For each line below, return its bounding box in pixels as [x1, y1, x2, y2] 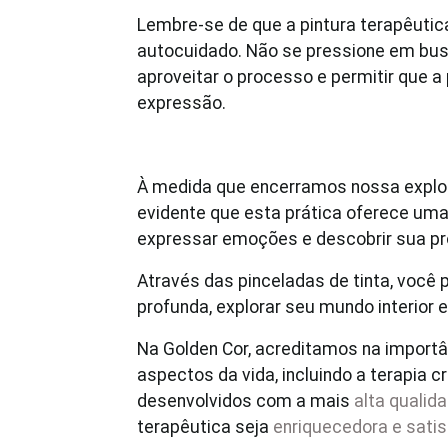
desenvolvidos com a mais [137, 391, 354, 411]
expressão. [137, 93, 226, 113]
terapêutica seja [137, 417, 273, 437]
